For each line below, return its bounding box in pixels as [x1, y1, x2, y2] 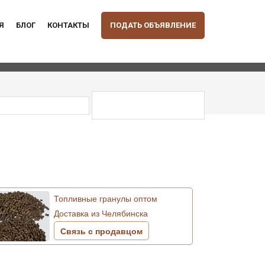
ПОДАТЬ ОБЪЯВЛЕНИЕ [110, 21, 196, 30]
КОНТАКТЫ [47, 21, 89, 30]
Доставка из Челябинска [54, 207, 148, 219]
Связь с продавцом [60, 225, 143, 237]
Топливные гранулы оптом [54, 192, 158, 204]
